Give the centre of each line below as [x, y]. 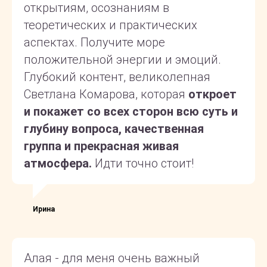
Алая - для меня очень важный [112, 258]
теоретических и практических [111, 25]
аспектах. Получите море [94, 42]
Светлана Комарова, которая [106, 94]
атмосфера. [58, 163]
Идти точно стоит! [143, 163]
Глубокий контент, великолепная [117, 77]
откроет [212, 94]
